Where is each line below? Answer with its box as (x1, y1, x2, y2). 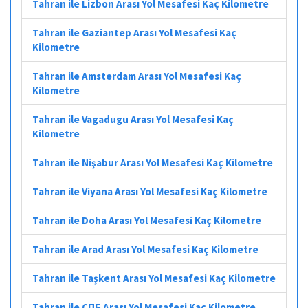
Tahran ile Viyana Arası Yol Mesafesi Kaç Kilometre (32, 184, 267, 198)
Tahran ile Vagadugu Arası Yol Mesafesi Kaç (32, 112, 234, 126)
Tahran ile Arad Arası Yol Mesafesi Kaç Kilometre (32, 242, 258, 256)
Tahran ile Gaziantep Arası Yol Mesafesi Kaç (32, 25, 236, 39)
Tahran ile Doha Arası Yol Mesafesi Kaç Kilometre (32, 213, 261, 227)
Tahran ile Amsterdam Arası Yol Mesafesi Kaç (32, 69, 241, 82)
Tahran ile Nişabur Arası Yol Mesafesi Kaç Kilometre (32, 155, 273, 169)
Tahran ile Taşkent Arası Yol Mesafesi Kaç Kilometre (32, 271, 276, 285)
